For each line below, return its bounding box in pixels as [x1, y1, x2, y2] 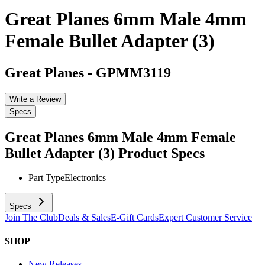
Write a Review [9, 94, 61, 104]
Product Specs [118, 145, 205, 161]
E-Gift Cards [111, 212, 159, 223]
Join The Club [5, 212, 58, 223]
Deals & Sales [58, 212, 111, 223]
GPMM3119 [96, 64, 171, 80]
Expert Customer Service [159, 212, 252, 223]
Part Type [28, 173, 64, 183]
